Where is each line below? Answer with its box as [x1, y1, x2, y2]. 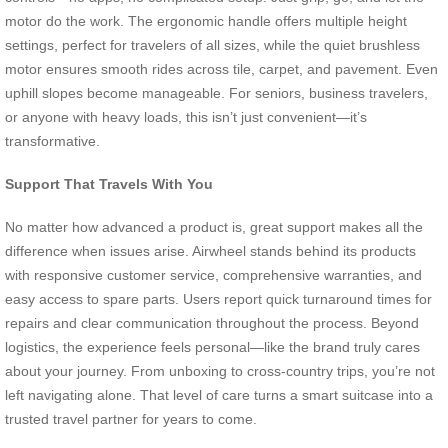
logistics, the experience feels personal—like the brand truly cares [5, 338, 420, 355]
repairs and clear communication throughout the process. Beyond [5, 314, 419, 331]
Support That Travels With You [5, 176, 213, 193]
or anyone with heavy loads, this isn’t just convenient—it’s [5, 109, 367, 126]
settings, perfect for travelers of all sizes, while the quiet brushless [5, 37, 420, 54]
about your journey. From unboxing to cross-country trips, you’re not [5, 362, 435, 379]
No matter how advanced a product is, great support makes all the [5, 218, 423, 235]
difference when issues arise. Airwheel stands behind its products [5, 242, 416, 259]
